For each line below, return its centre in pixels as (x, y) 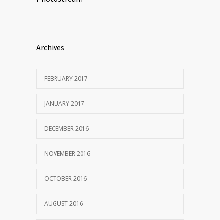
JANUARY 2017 (64, 103)
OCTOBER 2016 (66, 178)
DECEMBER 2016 (67, 128)
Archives (50, 47)
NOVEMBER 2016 (67, 153)
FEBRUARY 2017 (66, 78)
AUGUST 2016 (64, 203)
